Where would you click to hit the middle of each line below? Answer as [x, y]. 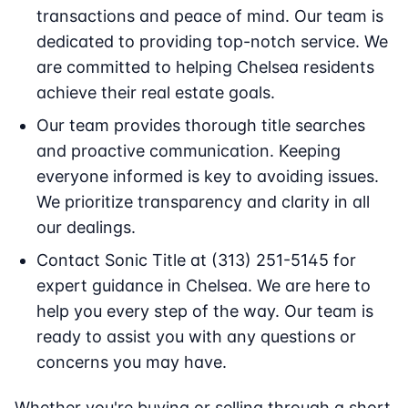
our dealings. [86, 228]
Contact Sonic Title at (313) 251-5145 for [196, 260]
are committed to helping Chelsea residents [205, 67]
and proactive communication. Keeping [189, 151]
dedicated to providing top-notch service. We [212, 42]
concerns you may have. [132, 362]
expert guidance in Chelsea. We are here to [204, 286]
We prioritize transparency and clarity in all [203, 202]
